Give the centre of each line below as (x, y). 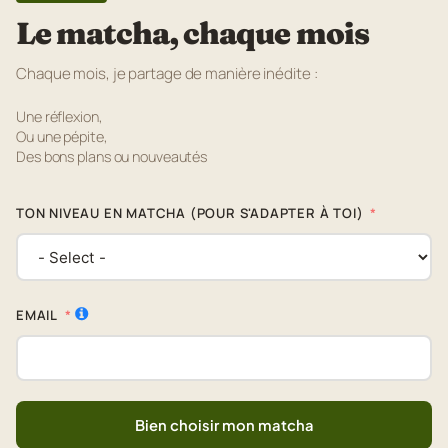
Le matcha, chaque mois (192, 33)
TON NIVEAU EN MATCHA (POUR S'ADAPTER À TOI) (190, 213)
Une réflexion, (59, 117)
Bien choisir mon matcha (224, 425)
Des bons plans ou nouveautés (112, 157)
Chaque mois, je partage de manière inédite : (167, 74)
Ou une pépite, (62, 137)
